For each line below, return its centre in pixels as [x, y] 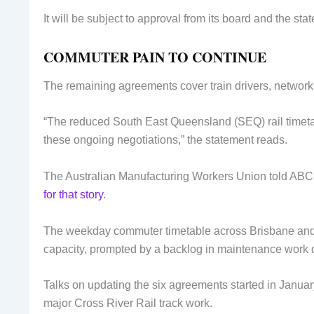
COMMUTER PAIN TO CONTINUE [155, 57]
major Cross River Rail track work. [128, 303]
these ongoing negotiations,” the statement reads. [165, 140]
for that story [73, 194]
